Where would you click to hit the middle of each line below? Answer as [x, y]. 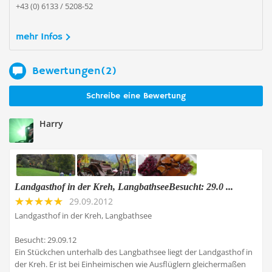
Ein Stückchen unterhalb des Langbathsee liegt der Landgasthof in [134, 252]
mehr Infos [39, 37]
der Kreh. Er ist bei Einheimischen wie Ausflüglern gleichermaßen [130, 264]
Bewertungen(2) [74, 71]
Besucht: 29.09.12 [46, 240]
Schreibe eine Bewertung [136, 96]
